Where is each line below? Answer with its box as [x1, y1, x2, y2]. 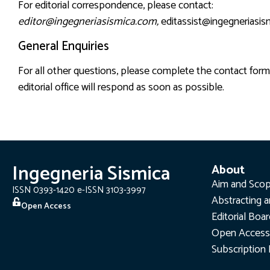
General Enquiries [18, 36, 109, 57]
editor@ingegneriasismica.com [18, 13, 157, 31]
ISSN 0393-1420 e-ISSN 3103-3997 [12, 183, 146, 198]
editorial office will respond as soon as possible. [18, 78, 224, 96]
